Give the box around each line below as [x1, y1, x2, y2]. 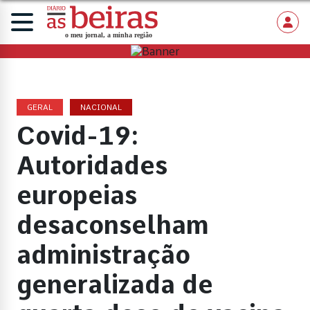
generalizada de [17, 270, 213, 300]
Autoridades [17, 151, 167, 181]
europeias [17, 181, 137, 211]
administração [17, 240, 190, 271]
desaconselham [17, 210, 209, 241]
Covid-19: [17, 121, 139, 152]
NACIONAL [80, 102, 122, 113]
